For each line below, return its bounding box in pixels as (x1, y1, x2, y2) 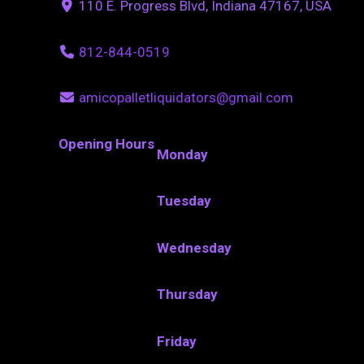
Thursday (157, 286, 219, 303)
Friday (157, 332, 197, 349)
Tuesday (157, 193, 212, 210)
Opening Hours (58, 135, 154, 152)
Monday (157, 145, 209, 162)
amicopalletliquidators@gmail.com (78, 89, 293, 106)
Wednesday (157, 239, 232, 256)
